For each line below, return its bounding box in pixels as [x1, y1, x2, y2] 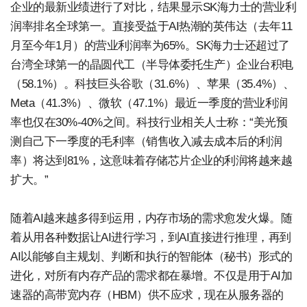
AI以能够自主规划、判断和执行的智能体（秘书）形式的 [10, 249, 292, 263]
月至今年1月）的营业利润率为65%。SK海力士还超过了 [10, 38, 290, 52]
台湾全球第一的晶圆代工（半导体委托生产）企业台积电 [10, 58, 293, 71]
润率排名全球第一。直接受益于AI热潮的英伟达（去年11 [10, 19, 293, 33]
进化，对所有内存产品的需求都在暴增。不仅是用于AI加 [10, 269, 292, 282]
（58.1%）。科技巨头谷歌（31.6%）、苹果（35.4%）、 [10, 77, 294, 90]
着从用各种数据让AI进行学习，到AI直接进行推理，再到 [10, 230, 291, 244]
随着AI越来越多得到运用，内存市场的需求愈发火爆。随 [10, 211, 292, 225]
